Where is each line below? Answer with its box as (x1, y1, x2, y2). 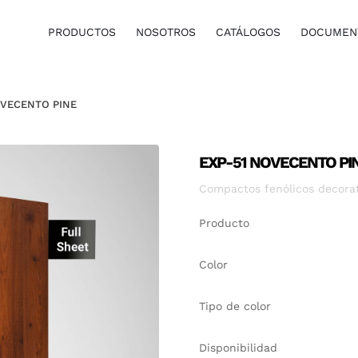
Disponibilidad (198, 341, 277, 354)
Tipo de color (198, 300, 271, 312)
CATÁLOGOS (216, 26, 281, 38)
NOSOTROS (136, 26, 197, 38)
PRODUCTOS (48, 26, 117, 38)
